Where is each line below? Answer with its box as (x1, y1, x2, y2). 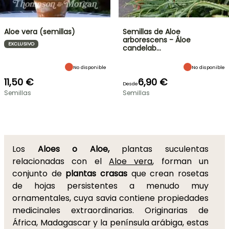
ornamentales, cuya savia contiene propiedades (12, 192, 209, 204)
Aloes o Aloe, (37, 143, 109, 155)
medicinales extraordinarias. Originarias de (12, 204, 209, 216)
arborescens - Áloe (123, 35, 191, 45)
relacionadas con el (12, 155, 109, 167)
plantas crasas (65, 168, 128, 179)
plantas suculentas (109, 143, 209, 155)
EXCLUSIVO (8, 40, 34, 47)
